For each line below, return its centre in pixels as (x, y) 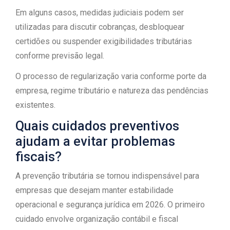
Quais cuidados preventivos (97, 126)
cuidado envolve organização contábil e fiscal (97, 219)
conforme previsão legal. (60, 56)
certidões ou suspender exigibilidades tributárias (104, 41)
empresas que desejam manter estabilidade (94, 190)
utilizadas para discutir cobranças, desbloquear (100, 27)
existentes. (35, 105)
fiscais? (39, 157)
